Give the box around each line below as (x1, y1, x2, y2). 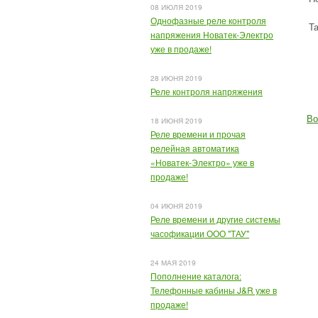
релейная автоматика (150, 142, 239, 154)
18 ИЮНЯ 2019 (150, 116, 202, 126)
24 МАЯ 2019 (150, 258, 196, 268)
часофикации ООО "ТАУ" (150, 227, 249, 239)
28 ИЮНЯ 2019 (150, 73, 202, 83)
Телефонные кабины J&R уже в (150, 284, 277, 296)
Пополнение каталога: (150, 270, 241, 282)
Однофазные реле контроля (150, 14, 266, 26)
